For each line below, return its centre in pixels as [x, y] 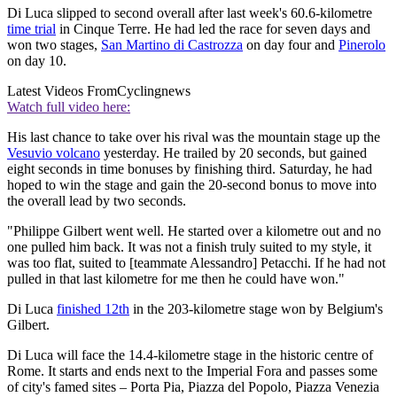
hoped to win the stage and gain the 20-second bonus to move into [192, 184]
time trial [31, 28]
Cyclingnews [154, 90]
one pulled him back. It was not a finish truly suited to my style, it [189, 246]
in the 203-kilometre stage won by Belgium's [256, 308]
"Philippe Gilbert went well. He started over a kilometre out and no [194, 230]
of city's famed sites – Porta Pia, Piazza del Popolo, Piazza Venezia [193, 386]
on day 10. [37, 60]
